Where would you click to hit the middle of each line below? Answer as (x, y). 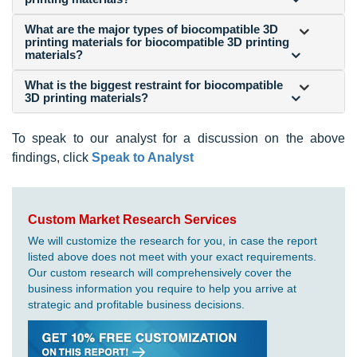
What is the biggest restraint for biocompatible (154, 84)
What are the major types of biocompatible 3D (151, 29)
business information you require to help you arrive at (162, 288)
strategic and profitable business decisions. (136, 304)
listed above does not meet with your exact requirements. (172, 256)
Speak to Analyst (143, 157)
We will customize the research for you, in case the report (173, 240)
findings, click (52, 157)
